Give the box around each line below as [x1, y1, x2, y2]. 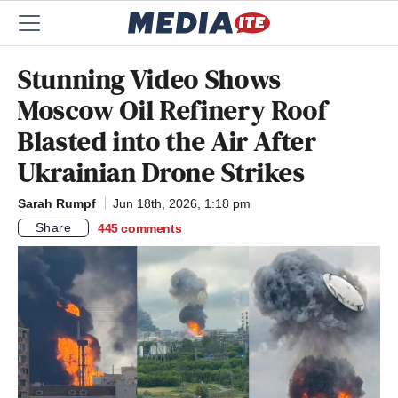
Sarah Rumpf [18, 196, 96, 211]
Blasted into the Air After [18, 122, 317, 161]
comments [121, 220, 182, 235]
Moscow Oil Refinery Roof [18, 91, 328, 130]
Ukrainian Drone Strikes [18, 153, 306, 192]
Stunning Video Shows [18, 60, 282, 99]
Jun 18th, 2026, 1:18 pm [113, 196, 251, 211]
